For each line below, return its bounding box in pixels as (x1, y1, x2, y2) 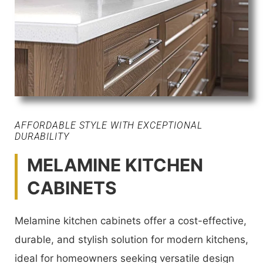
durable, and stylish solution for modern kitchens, (15, 233, 248, 245)
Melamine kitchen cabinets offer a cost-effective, (15, 214, 247, 227)
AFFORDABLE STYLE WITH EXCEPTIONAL (15, 119, 203, 131)
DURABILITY (15, 130, 69, 142)
